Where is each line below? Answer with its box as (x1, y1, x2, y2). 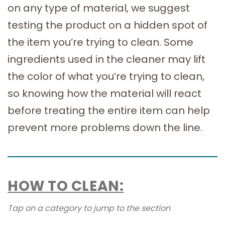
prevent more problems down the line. (8, 121, 202, 135)
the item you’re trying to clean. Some (8, 35, 193, 49)
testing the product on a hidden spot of (8, 18, 207, 32)
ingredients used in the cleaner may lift (8, 52, 205, 66)
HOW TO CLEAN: (8, 176, 124, 196)
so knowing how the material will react (8, 86, 201, 100)
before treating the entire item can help (8, 103, 210, 118)
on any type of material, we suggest (8, 1, 190, 15)
